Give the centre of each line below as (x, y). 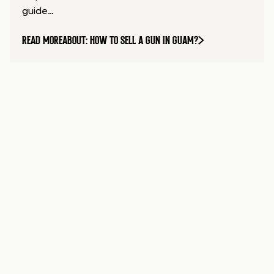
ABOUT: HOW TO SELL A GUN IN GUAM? (130, 41)
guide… (38, 12)
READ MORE (42, 41)
